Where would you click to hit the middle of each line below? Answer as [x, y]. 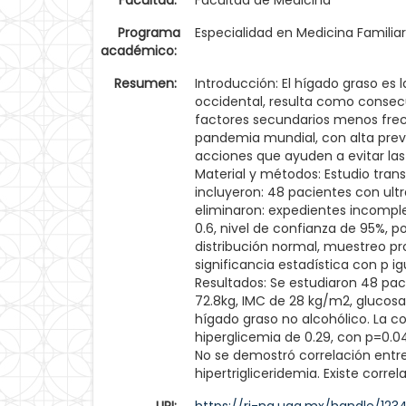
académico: [140, 51]
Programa [149, 33]
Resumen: [147, 83]
